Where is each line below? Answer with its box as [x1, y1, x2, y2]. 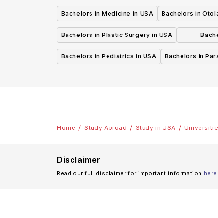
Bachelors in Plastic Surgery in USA [61, 31, 173, 39]
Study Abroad [84, 124, 127, 132]
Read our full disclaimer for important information [57, 170, 202, 177]
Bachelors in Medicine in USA [61, 10, 154, 18]
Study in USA [135, 124, 176, 132]
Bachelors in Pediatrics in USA [61, 53, 157, 60]
